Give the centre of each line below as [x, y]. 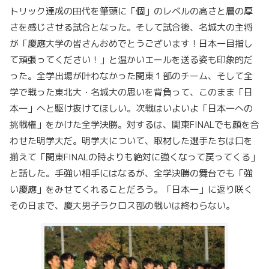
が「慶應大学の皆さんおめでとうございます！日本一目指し [131, 44]
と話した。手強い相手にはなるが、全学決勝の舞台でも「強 [131, 174]
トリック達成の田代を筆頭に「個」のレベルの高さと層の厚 [131, 11]
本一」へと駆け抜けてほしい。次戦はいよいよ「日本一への [131, 109]
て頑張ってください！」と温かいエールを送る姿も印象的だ [131, 60]
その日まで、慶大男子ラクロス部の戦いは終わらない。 [122, 206]
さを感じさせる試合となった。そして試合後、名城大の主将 [131, 28]
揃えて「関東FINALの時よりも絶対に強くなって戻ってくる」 [134, 157]
